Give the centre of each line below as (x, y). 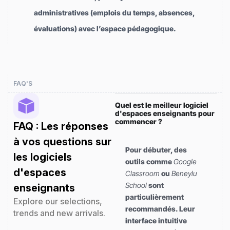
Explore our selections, (58, 201)
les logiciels (43, 157)
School (136, 185)
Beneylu (184, 173)
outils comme (149, 161)
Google (185, 161)
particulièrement (155, 197)
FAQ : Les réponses (61, 126)
